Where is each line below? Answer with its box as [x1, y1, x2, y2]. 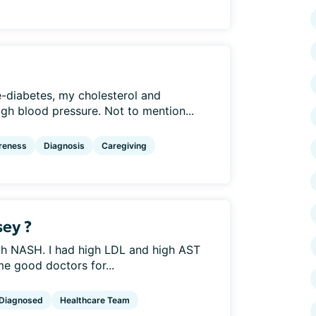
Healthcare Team [60, 294, 130, 305]
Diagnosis [44, 140, 85, 151]
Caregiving [102, 140, 147, 151]
